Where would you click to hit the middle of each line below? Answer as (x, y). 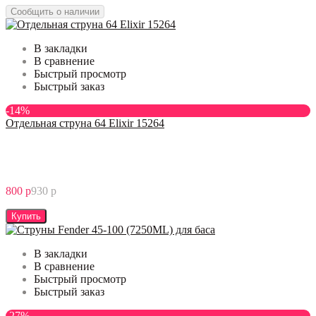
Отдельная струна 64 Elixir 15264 (85, 123)
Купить (26, 216)
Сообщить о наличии (55, 11)
